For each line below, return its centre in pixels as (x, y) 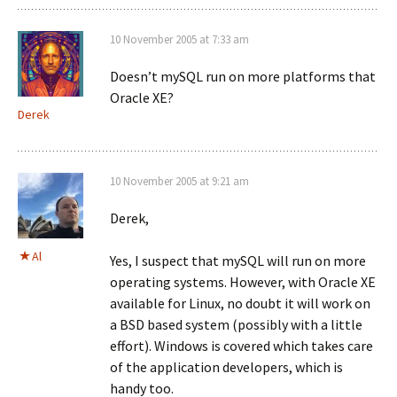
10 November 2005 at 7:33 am (179, 39)
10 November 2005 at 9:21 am (179, 181)
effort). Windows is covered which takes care (241, 346)
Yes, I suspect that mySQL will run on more (238, 261)
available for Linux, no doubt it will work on (240, 303)
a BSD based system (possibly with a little (236, 324)
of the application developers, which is (226, 367)
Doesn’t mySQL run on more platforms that (243, 76)
